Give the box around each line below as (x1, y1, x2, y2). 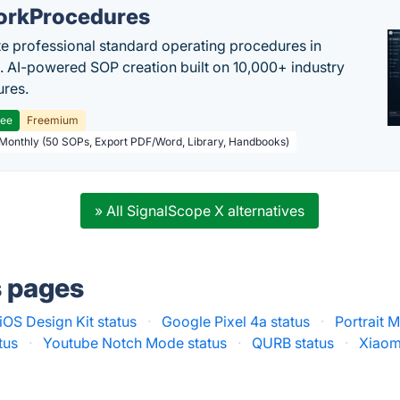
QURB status (252, 334, 335, 352)
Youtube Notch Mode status (43, 334, 228, 352)
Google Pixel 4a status (162, 312, 311, 330)
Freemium (27, 113, 79, 127)
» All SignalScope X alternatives (95, 202, 305, 220)
